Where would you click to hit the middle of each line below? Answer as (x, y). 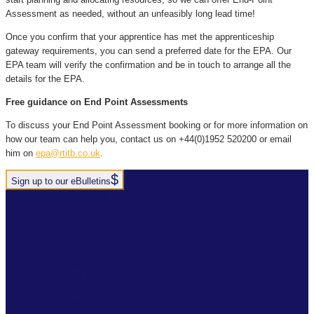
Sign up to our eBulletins (61, 182)
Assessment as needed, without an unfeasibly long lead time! (130, 14)
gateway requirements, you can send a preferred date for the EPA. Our (149, 51)
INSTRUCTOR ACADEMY (101, 292)
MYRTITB (59, 306)
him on (21, 153)
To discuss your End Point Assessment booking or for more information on (157, 125)
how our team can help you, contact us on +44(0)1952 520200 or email (149, 139)
